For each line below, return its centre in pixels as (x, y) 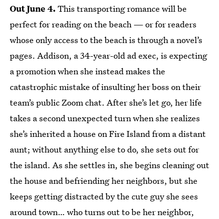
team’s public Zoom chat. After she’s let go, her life (106, 102)
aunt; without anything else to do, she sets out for (104, 149)
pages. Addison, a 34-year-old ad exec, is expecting (109, 55)
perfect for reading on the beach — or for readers (103, 24)
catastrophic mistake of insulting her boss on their (105, 87)
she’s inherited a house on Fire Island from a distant (108, 134)
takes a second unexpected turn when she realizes (105, 118)
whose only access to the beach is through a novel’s (106, 40)
